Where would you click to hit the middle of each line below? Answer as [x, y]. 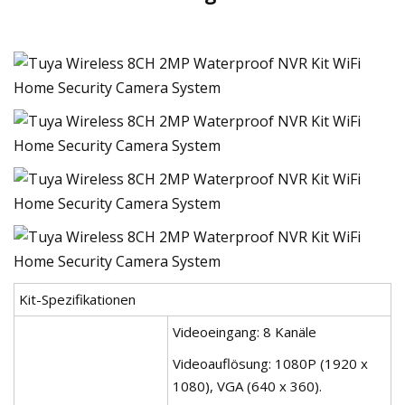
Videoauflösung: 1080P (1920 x [270, 363]
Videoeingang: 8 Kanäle [245, 331]
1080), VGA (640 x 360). [247, 386]
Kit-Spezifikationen [77, 299]
